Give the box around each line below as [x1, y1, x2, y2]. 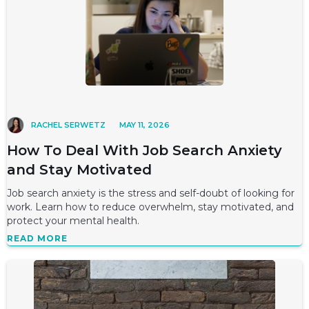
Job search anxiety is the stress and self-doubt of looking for [7, 187, 295, 199]
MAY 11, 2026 [119, 120, 170, 130]
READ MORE [7, 233, 68, 243]
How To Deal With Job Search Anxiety [7, 142, 282, 159]
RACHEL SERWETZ [31, 120, 106, 130]
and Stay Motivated [7, 161, 152, 178]
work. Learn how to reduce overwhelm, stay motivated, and [7, 201, 294, 213]
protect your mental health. [7, 215, 139, 227]
